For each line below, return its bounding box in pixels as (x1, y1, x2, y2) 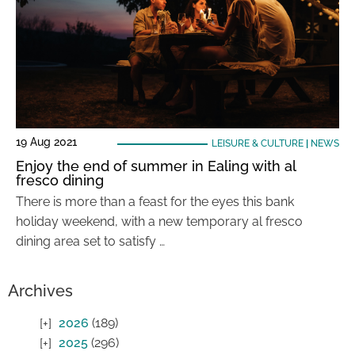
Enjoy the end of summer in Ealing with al (16, 158, 296, 174)
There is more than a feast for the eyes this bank (16, 194, 294, 209)
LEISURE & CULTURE (211, 138, 303, 149)
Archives (8, 281, 73, 300)
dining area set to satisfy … (16, 234, 165, 249)
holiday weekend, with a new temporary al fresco (16, 214, 303, 229)
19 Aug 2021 (16, 136, 77, 148)
